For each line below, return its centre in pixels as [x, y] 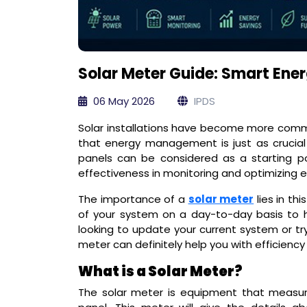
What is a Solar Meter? [160, 271]
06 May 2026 [123, 101]
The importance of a [133, 199]
